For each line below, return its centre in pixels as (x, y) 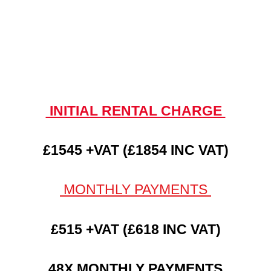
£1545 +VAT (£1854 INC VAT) (135, 150)
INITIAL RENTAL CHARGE (135, 110)
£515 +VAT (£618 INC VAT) (135, 229)
